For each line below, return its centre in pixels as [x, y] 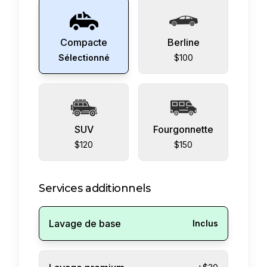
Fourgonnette [183, 129]
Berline [183, 42]
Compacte [84, 42]
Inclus [205, 223]
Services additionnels [95, 188]
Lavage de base [85, 223]
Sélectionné [84, 58]
